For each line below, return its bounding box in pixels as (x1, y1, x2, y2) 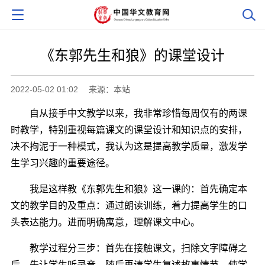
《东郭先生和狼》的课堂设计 (40, 47, 225, 63)
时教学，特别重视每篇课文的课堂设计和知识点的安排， (10, 124, 247, 135)
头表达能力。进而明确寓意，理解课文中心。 (10, 216, 200, 227)
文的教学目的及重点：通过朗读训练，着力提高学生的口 (10, 200, 247, 211)
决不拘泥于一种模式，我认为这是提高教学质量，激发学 (10, 141, 247, 151)
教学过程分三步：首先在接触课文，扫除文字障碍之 (10, 243, 247, 253)
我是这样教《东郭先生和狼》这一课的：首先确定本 (10, 183, 247, 194)
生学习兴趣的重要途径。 (10, 157, 115, 168)
